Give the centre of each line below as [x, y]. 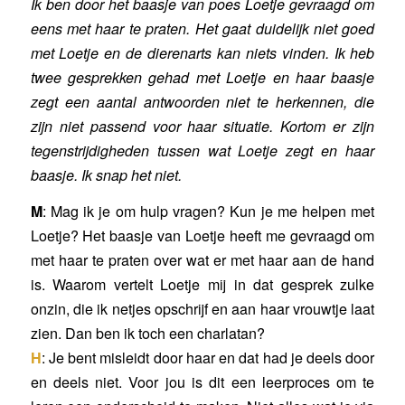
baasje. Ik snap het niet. [106, 174]
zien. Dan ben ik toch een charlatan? [147, 334]
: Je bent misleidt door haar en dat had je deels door [208, 358]
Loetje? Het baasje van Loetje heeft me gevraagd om [202, 236]
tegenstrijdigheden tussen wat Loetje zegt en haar [202, 150]
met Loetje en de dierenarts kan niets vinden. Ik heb [202, 52]
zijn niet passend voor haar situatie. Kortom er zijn [202, 126]
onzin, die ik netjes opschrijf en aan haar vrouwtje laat [202, 309]
